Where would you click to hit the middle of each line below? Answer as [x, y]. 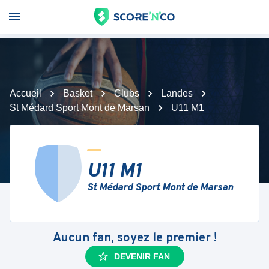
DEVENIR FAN [142, 256]
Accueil [26, 93]
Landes [177, 93]
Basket [78, 93]
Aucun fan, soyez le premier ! [134, 238]
